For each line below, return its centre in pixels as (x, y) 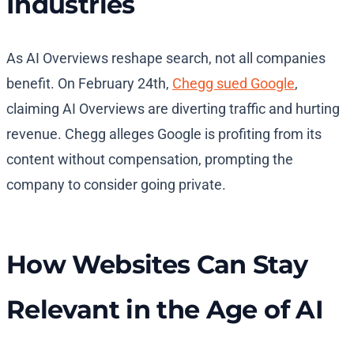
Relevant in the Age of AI (165, 310)
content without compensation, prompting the (150, 160)
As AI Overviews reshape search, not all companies (166, 58)
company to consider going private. (116, 185)
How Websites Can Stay (157, 265)
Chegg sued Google (233, 84)
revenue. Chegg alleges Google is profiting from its (164, 134)
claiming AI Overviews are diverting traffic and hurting (173, 109)
